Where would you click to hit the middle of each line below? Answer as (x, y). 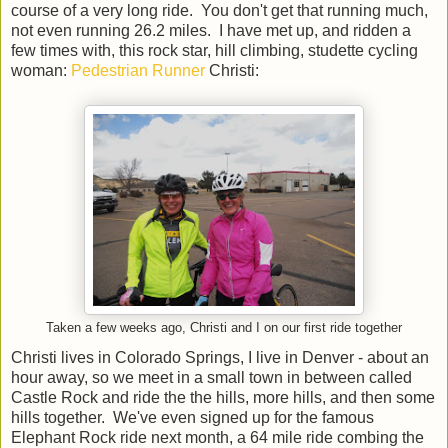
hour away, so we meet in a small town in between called (211, 377)
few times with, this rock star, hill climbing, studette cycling (214, 50)
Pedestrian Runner (138, 70)
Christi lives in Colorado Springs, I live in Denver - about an (220, 357)
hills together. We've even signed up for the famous (192, 417)
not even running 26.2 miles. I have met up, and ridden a (211, 30)
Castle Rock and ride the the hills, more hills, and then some (223, 397)
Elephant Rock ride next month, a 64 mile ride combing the (217, 437)
